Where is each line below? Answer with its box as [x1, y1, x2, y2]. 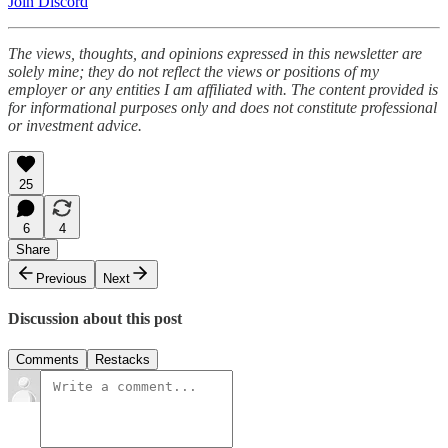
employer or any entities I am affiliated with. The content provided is [8, 80, 438, 98]
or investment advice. [8, 116, 142, 134]
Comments [16, 352, 79, 368]
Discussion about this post [8, 310, 182, 328]
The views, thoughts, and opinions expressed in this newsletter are [8, 44, 422, 62]
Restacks [95, 352, 150, 368]
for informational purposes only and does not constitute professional [8, 98, 437, 116]
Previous [36, 270, 87, 286]
